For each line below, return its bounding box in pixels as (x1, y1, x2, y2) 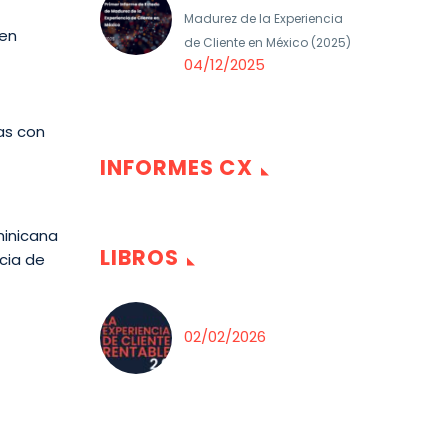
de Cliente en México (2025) (184, 34, 351, 51)
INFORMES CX (100, 153, 253, 182)
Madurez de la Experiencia (184, 10, 343, 27)
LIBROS (100, 243, 180, 272)
